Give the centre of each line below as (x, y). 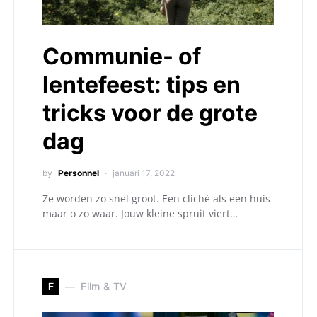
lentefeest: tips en (142, 84)
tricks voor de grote (150, 113)
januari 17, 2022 (144, 173)
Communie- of (122, 56)
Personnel (79, 173)
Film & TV (104, 287)
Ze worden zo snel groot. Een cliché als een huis (156, 198)
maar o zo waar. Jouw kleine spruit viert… (140, 213)
